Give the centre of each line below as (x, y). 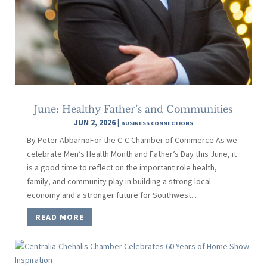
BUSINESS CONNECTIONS (157, 123)
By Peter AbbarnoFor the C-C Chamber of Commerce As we (132, 140)
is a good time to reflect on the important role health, (122, 167)
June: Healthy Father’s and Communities (133, 109)
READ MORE (59, 217)
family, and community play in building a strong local (119, 181)
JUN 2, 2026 (94, 122)
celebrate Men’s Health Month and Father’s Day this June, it (131, 153)
